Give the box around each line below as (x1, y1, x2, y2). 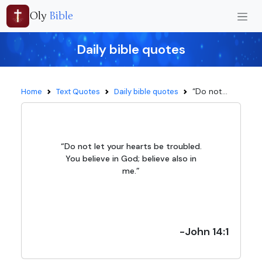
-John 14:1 (180, 225, 229, 239)
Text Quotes (56, 87, 100, 96)
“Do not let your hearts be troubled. (60, 141, 202, 151)
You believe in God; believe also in (65, 153, 196, 164)
